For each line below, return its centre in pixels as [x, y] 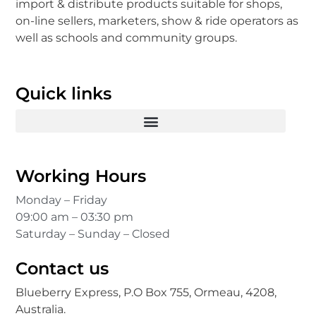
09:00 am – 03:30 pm [75, 217]
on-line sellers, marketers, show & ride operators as [157, 21]
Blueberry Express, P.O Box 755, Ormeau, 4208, [146, 292]
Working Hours [81, 176]
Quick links [64, 94]
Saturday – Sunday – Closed [93, 234]
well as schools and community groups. [127, 38]
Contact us [62, 268]
